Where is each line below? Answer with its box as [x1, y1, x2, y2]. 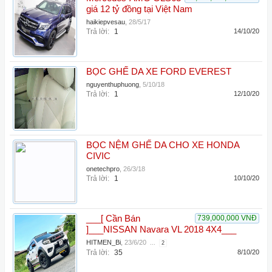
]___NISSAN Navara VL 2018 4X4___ [86, 225, 236, 234]
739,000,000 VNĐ [197, 214, 257, 222]
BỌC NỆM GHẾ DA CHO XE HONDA [86, 140, 239, 150]
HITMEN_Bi [86, 239, 121, 246]
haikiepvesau [86, 18, 125, 25]
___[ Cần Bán [86, 214, 140, 223]
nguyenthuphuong [86, 81, 139, 88]
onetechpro [86, 165, 120, 172]
